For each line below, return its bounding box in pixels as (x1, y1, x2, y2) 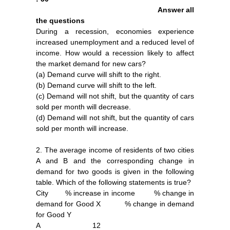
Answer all (36, 5, 194, 14)
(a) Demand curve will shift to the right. (36, 70, 161, 79)
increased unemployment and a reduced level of (36, 37, 194, 46)
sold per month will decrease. (36, 102, 131, 111)
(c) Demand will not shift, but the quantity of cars (36, 91, 194, 100)
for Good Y (36, 210, 71, 219)
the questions (36, 16, 85, 25)
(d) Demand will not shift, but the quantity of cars (36, 113, 194, 122)
